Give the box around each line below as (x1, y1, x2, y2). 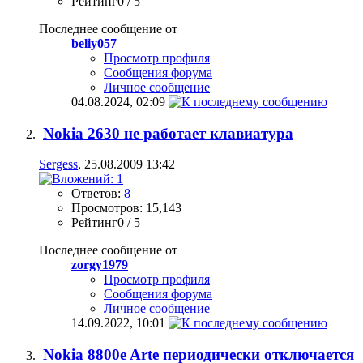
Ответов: (71, 186, 124, 201)
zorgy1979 (71, 258, 128, 272)
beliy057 (71, 36, 117, 50)
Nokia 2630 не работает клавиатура (43, 124, 293, 142)
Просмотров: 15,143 (71, 201, 181, 216)
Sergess (39, 157, 78, 172)
